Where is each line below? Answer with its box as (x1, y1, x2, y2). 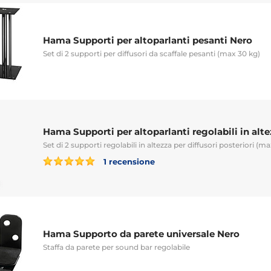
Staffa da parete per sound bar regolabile (43, 242, 190, 252)
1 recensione (101, 156, 155, 166)
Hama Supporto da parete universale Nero (43, 227, 240, 240)
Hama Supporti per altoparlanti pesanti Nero (43, 34, 252, 46)
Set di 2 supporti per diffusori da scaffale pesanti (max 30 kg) (43, 48, 260, 58)
